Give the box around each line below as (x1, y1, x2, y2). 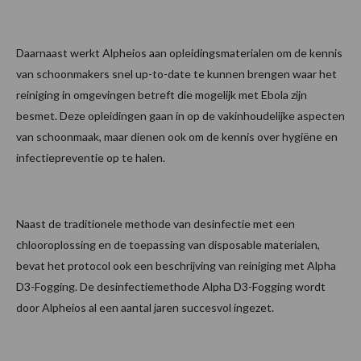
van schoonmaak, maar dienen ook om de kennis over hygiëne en (16, 130, 338, 144)
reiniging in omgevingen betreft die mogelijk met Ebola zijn (16, 88, 307, 102)
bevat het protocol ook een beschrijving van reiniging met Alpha (16, 259, 336, 273)
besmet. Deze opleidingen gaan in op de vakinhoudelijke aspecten (16, 109, 345, 123)
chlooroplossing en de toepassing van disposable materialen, (16, 238, 320, 252)
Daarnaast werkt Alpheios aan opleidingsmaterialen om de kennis (16, 46, 342, 60)
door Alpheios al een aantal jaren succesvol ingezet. (16, 301, 274, 315)
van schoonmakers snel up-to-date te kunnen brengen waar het (16, 67, 337, 81)
